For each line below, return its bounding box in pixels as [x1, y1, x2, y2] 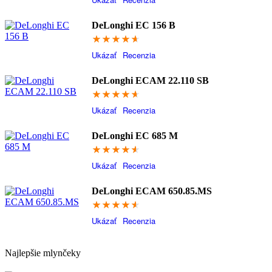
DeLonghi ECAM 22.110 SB [91, 75, 209, 86]
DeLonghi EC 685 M [91, 131, 178, 141]
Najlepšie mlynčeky [5, 248, 81, 258]
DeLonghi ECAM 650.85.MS [91, 186, 212, 196]
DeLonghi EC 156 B [91, 20, 175, 30]
